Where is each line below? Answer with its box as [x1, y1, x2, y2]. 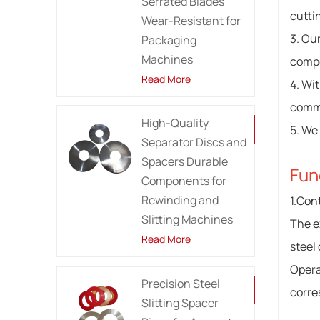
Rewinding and [141, 192, 219, 209]
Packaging [141, 31, 197, 48]
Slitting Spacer [141, 295, 219, 311]
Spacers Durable [141, 154, 229, 170]
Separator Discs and [141, 134, 247, 151]
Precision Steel [141, 276, 221, 292]
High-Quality [141, 115, 209, 131]
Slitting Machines [141, 211, 234, 228]
